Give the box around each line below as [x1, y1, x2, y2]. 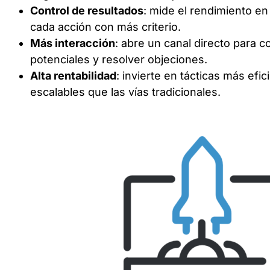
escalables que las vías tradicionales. [30, 86, 221, 99]
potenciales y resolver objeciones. [30, 53, 207, 66]
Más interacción [30, 37, 115, 50]
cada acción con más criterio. [30, 20, 181, 34]
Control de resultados [30, 4, 143, 17]
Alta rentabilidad [30, 69, 116, 83]
